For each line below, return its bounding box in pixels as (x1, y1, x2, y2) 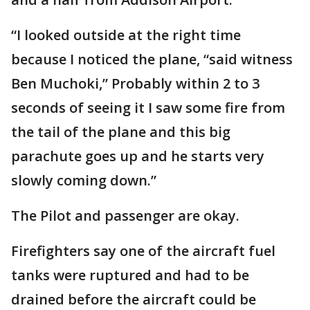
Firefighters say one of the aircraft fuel (11, 241, 275, 260)
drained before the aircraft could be (11, 290, 256, 309)
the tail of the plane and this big (11, 122, 230, 141)
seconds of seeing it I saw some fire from (11, 98, 285, 117)
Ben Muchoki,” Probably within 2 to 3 (11, 74, 259, 93)
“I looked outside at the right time (11, 26, 241, 44)
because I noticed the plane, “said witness (11, 50, 293, 69)
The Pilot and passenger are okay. (11, 206, 239, 225)
